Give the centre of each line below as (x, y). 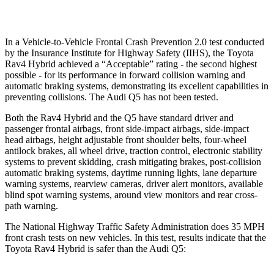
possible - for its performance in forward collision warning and (125, 75)
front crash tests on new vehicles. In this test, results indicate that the (135, 237)
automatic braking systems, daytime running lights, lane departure (131, 172)
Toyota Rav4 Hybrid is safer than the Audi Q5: (95, 248)
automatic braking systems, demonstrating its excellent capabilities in (137, 86)
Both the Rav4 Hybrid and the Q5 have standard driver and (119, 117)
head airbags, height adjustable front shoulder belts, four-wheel (126, 139)
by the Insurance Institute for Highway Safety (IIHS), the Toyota (129, 53)
